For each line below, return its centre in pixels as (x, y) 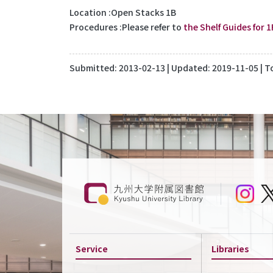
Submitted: (94, 68)
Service (92, 249)
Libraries (230, 249)
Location (88, 12)
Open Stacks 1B (144, 12)
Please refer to (153, 27)
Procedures (94, 27)
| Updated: (189, 68)
